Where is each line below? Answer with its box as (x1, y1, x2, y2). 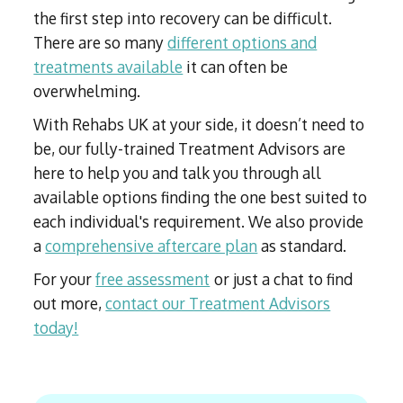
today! (33, 318, 79, 338)
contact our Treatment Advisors (105, 293, 331, 314)
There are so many (33, 32, 168, 53)
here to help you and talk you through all (33, 163, 322, 184)
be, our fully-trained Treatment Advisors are (33, 139, 346, 159)
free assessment (95, 269, 210, 290)
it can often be (183, 57, 289, 77)
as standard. (257, 236, 347, 256)
